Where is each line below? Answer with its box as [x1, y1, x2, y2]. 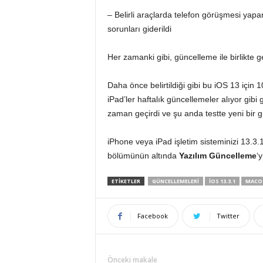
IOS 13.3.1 [208, 177, 235, 185]
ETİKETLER [111, 177, 140, 185]
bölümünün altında [107, 151, 177, 160]
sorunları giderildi [107, 24, 171, 33]
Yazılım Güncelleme [176, 151, 257, 160]
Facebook [137, 211, 168, 220]
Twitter [216, 211, 240, 220]
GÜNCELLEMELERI [151, 177, 199, 185]
